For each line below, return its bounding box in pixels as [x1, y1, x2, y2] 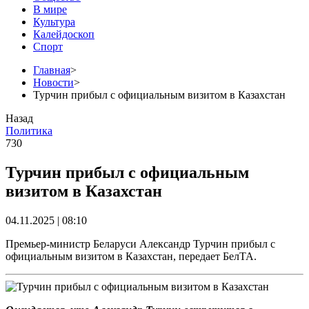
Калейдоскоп [33, 28, 94, 40]
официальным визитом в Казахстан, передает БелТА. [6, 250, 257, 262]
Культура [33, 15, 75, 28]
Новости [33, 76, 74, 88]
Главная [33, 63, 70, 76]
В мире [33, 3, 67, 15]
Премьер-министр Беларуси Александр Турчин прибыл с [6, 237, 275, 250]
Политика [6, 124, 52, 137]
